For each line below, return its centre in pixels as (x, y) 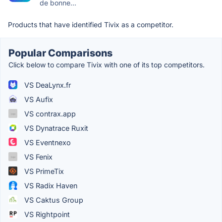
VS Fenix (37, 157)
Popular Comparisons (60, 53)
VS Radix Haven (50, 185)
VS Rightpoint (46, 214)
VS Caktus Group (53, 200)
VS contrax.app (49, 113)
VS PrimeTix (43, 171)
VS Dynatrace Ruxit (55, 128)
